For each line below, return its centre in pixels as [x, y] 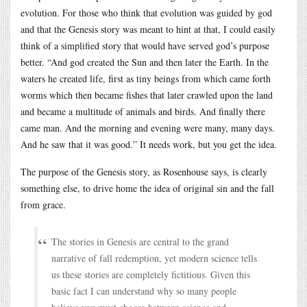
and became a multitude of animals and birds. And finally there [143, 111]
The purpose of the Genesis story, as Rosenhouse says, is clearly [144, 171]
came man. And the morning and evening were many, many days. [148, 127]
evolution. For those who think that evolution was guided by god [146, 12]
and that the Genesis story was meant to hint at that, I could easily [148, 29]
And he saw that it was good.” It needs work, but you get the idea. [149, 144]
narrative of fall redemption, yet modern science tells [154, 258]
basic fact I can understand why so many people [144, 291]
